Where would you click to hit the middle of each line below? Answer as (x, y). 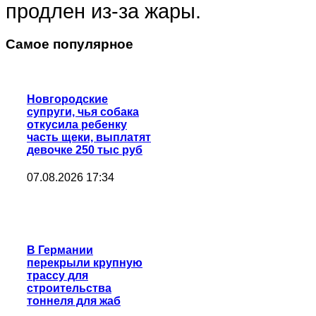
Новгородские (67, 99)
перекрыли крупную (85, 263)
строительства (69, 288)
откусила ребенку (77, 124)
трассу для (57, 276)
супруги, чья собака (83, 111)
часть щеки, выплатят (89, 137)
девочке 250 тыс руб (85, 150)
